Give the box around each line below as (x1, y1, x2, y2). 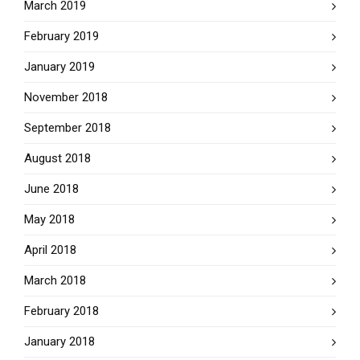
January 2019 (24, 59, 95, 74)
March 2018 (24, 272, 86, 288)
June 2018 (24, 181, 79, 196)
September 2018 (24, 120, 111, 135)
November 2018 (24, 89, 108, 104)
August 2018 (24, 150, 91, 166)
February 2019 (24, 28, 99, 43)
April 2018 (24, 242, 76, 257)
